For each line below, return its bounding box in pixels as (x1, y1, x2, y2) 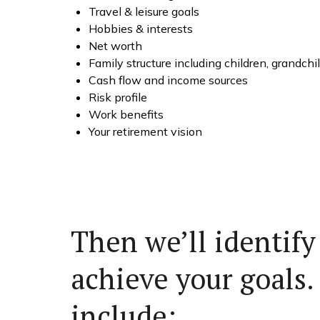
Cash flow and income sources (88, 72, 248, 87)
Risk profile (88, 89, 147, 104)
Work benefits (88, 106, 164, 121)
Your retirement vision (88, 124, 202, 139)
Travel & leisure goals (88, 4, 199, 19)
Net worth (88, 38, 142, 53)
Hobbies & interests (88, 21, 193, 36)
